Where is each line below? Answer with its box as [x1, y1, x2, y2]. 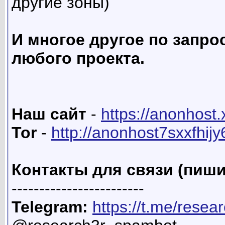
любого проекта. [12, 49, 145, 68]
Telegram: [12, 198, 88, 216]
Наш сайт [12, 105, 86, 124]
